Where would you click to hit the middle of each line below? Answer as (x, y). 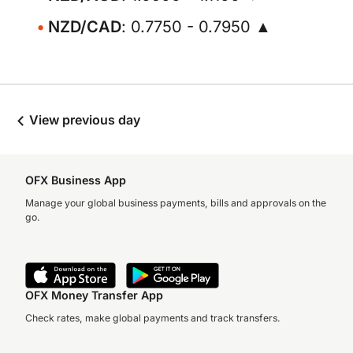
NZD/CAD (85, 27)
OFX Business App (76, 180)
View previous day (83, 120)
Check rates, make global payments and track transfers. (153, 318)
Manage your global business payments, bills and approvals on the (176, 203)
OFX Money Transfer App (94, 295)
